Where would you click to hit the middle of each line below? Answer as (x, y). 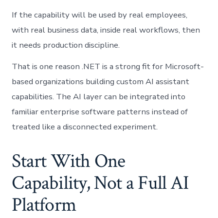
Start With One (69, 161)
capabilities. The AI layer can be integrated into (99, 96)
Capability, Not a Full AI (100, 183)
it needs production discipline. (66, 45)
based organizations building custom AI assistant (101, 81)
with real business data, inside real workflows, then (106, 30)
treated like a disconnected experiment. (85, 127)
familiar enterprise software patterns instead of (100, 111)
